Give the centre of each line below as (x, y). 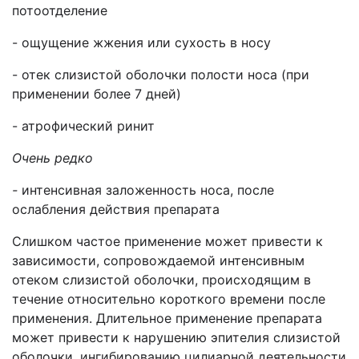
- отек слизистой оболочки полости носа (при (161, 75)
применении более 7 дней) (97, 94)
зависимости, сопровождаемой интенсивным (158, 260)
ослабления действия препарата (116, 209)
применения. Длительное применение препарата (167, 318)
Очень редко (52, 158)
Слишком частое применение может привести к (167, 241)
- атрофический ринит (83, 126)
